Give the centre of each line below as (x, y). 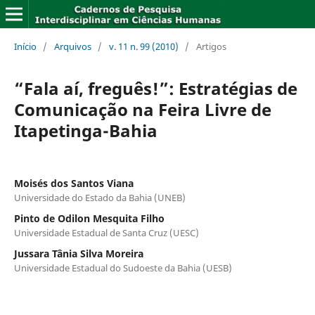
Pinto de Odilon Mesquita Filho (89, 218)
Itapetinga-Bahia (85, 130)
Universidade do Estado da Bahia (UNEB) (99, 197)
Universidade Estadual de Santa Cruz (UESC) (106, 232)
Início (25, 46)
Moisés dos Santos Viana (73, 183)
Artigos (211, 46)
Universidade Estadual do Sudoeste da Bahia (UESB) (123, 268)
